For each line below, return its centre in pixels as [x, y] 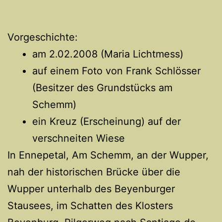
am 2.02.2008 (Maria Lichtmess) [108, 54]
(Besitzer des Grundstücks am [102, 87]
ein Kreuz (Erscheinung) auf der [107, 121]
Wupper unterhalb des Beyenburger [91, 189]
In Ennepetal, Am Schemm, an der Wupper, [108, 155]
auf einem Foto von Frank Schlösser [116, 71]
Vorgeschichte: [43, 37]
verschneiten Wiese [79, 138]
